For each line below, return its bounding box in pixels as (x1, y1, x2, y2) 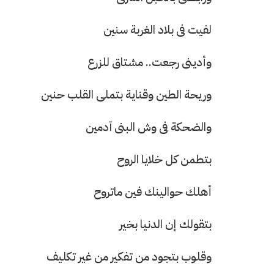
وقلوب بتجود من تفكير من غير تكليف (44, 247, 212, 265)
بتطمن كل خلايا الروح (114, 150, 212, 168)
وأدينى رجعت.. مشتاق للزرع (85, 53, 212, 71)
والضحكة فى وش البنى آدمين (86, 117, 212, 136)
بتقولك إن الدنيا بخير (119, 215, 212, 233)
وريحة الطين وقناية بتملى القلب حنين (39, 85, 212, 103)
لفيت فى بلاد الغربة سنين (101, 20, 212, 39)
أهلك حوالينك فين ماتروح (91, 182, 212, 201)
